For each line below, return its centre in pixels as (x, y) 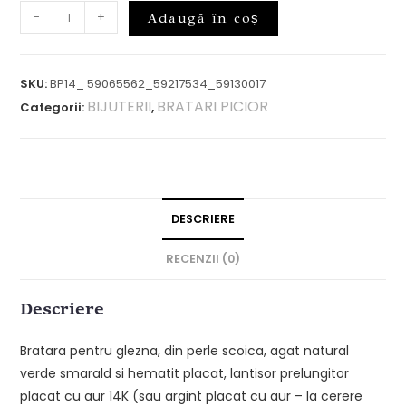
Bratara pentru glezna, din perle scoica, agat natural (185, 351)
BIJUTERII (120, 107)
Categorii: (54, 108)
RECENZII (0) (203, 259)
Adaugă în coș (203, 19)
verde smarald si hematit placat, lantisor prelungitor (185, 374)
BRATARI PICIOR (213, 107)
